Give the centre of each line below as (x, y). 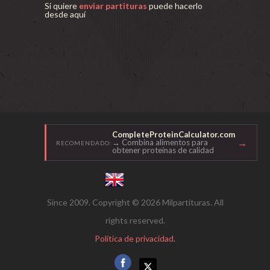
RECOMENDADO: (84, 143)
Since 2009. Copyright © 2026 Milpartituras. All (135, 202)
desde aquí (65, 14)
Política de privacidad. (135, 238)
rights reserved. (135, 220)
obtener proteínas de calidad (163, 150)
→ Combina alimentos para (160, 142)
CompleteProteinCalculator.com (174, 134)
